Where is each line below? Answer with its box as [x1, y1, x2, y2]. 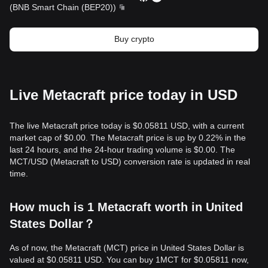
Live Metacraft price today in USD [10, 87, 237, 103]
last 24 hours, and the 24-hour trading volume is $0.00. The [10, 145, 235, 154]
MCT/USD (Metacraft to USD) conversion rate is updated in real [10, 157, 250, 166]
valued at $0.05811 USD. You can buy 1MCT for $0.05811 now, [10, 255, 249, 264]
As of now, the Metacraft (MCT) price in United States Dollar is [10, 243, 244, 252]
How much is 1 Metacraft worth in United [10, 200, 243, 214]
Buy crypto [114, 34, 154, 44]
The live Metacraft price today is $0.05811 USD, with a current [10, 121, 244, 130]
